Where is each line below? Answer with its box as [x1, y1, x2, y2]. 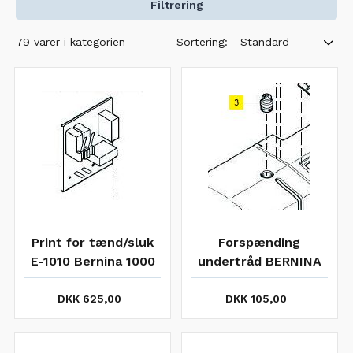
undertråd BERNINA [197, 254, 321, 269]
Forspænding [218, 235, 301, 250]
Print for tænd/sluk [32, 235, 154, 250]
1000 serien [223, 273, 296, 288]
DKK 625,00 [58, 292, 122, 305]
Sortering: [176, 35, 228, 48]
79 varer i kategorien [16, 35, 125, 48]
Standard [240, 35, 289, 48]
